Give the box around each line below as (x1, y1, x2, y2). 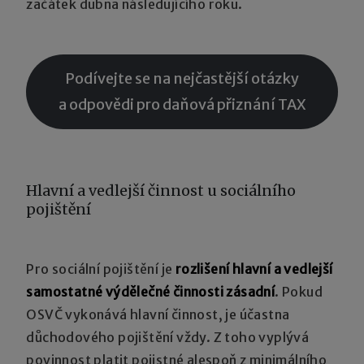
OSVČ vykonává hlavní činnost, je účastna (26, 305, 290, 323)
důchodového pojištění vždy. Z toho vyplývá (26, 328, 310, 345)
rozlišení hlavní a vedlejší (175, 260, 333, 277)
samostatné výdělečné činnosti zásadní (26, 283, 275, 300)
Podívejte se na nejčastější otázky (65, 68, 299, 88)
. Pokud (275, 283, 323, 300)
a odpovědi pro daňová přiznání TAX (58, 94, 306, 114)
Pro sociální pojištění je (26, 260, 175, 277)
